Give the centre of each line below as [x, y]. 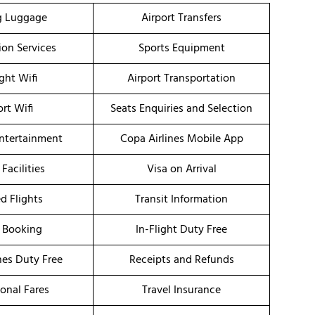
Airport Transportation [181, 79]
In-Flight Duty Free [181, 230]
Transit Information [181, 200]
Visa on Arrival [181, 170]
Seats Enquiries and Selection [181, 109]
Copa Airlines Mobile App [181, 140]
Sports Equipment [181, 49]
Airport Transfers [181, 19]
